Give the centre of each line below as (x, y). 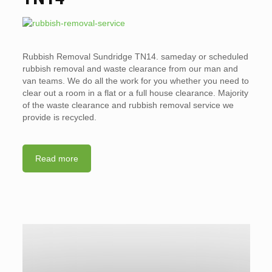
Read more (56, 158)
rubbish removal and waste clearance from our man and (130, 69)
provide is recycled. (59, 117)
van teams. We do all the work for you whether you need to (135, 81)
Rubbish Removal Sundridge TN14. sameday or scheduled (135, 56)
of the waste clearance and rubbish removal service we (128, 105)
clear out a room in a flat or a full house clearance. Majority (135, 93)
